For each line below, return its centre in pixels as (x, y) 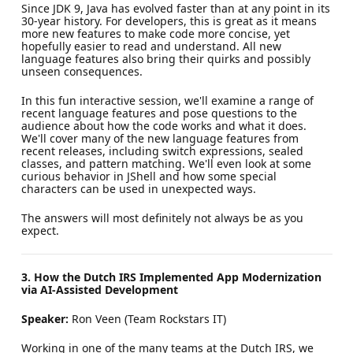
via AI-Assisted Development (99, 289)
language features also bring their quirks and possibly (165, 58)
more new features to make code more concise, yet (155, 33)
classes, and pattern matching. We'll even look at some (166, 163)
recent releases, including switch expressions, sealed (162, 150)
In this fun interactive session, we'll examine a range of (167, 100)
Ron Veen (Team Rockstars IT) (147, 318)
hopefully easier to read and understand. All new (151, 46)
